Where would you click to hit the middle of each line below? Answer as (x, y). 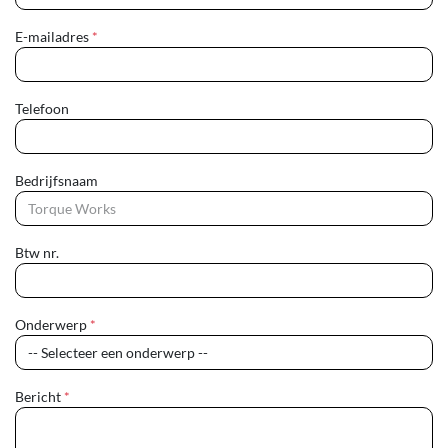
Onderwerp (52, 324)
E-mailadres (53, 36)
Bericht (39, 396)
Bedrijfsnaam (56, 180)
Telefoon (42, 108)
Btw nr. (37, 252)
